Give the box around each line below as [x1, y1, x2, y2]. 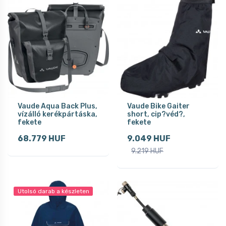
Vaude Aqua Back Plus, [18, 101, 97, 110]
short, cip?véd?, [127, 109, 185, 119]
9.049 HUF [127, 133, 171, 143]
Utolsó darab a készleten [17, 187, 89, 195]
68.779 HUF [18, 133, 66, 143]
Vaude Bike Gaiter [127, 101, 190, 110]
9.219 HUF [131, 146, 163, 155]
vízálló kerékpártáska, [18, 109, 97, 119]
